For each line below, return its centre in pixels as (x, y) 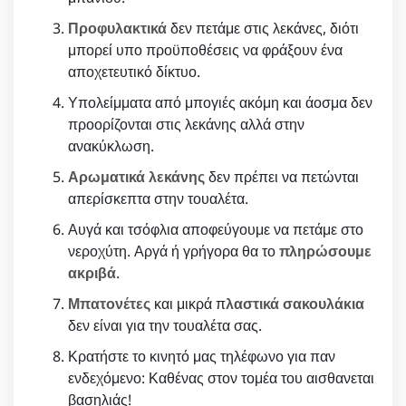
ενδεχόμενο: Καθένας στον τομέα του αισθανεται (221, 378)
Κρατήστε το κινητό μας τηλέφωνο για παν (202, 357)
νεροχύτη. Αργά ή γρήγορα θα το (174, 251)
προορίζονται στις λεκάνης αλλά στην (186, 125)
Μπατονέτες (109, 304)
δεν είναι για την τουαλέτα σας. (165, 326)
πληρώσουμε (325, 251)
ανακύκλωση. (111, 146)
